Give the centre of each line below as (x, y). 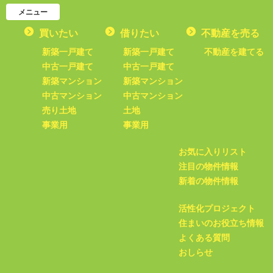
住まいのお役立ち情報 (221, 223)
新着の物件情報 (208, 181)
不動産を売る (230, 33)
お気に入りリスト (213, 152)
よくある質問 (204, 238)
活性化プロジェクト (217, 209)
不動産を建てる (234, 52)
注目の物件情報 (208, 167)
